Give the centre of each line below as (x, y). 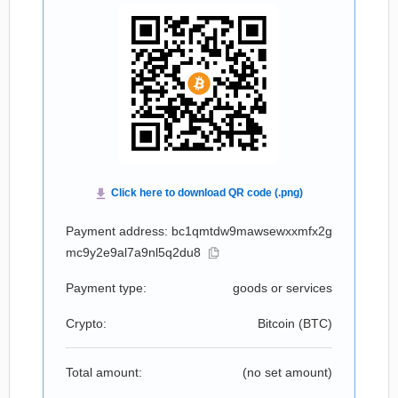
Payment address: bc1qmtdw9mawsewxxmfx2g (199, 231)
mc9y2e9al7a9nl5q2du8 (133, 252)
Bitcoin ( (280, 323)
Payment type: (106, 288)
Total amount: (104, 372)
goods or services (283, 288)
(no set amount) (287, 372)
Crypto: (86, 323)
